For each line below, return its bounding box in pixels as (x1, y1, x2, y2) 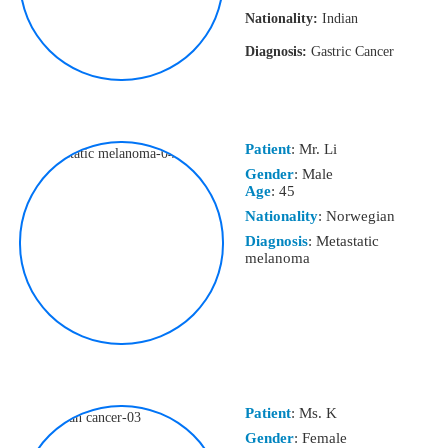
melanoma (244, 250, 310, 267)
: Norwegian (317, 208, 395, 225)
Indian (317, 11, 358, 27)
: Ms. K (290, 405, 337, 422)
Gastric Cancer (306, 44, 394, 60)
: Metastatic (307, 233, 379, 250)
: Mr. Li (290, 141, 337, 158)
